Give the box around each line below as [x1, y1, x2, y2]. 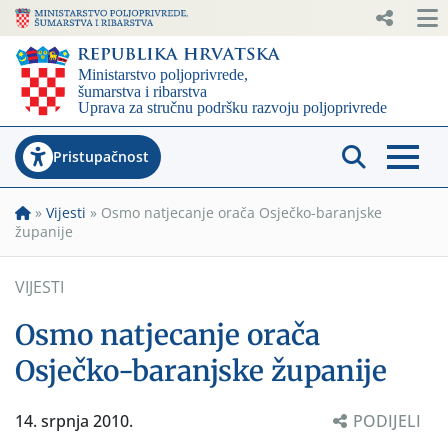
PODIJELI [353, 409, 421, 432]
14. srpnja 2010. [15, 409, 133, 432]
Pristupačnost [53, 146, 149, 166]
